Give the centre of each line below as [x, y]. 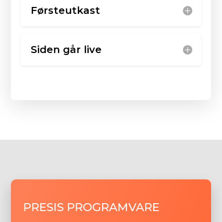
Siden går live [66, 49]
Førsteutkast [66, 10]
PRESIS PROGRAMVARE [92, 207]
